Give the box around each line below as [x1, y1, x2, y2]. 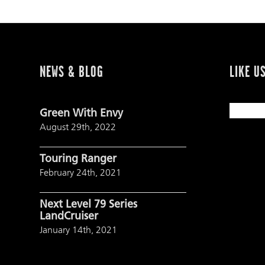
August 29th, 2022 [40, 121, 116, 132]
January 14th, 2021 [40, 224, 117, 235]
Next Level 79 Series [40, 199, 137, 211]
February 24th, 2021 [40, 166, 121, 178]
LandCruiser [40, 211, 98, 222]
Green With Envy [40, 108, 123, 119]
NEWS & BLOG [40, 63, 104, 80]
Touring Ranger [40, 153, 117, 165]
